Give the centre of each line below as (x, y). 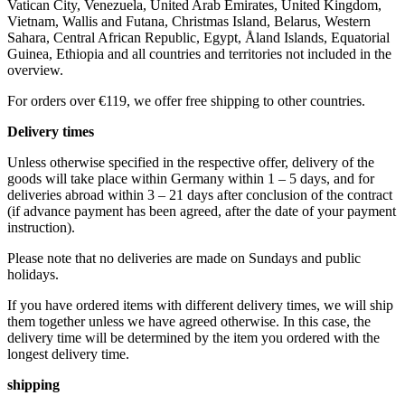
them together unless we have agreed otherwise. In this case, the (189, 322)
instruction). (41, 228)
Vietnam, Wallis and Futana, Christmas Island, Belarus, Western (189, 22)
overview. (35, 71)
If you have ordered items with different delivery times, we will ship (200, 306)
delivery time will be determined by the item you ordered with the (193, 338)
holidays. (33, 275)
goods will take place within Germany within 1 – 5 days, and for (191, 179)
